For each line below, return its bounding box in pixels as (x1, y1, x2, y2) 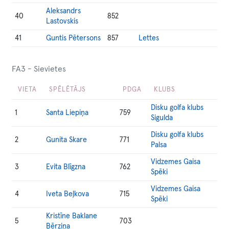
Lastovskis (46, 18, 79, 25)
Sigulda (151, 114, 173, 122)
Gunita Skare (46, 136, 87, 144)
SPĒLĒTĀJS (49, 86, 86, 93)
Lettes (139, 35, 159, 42)
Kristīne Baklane (46, 213, 98, 220)
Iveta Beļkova (46, 191, 89, 198)
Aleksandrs (46, 8, 81, 15)
